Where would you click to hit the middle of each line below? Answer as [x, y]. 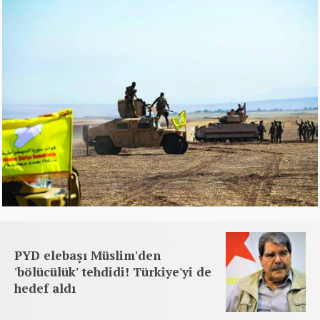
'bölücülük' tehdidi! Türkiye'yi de [113, 271]
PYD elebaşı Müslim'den [87, 255]
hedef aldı [45, 288]
